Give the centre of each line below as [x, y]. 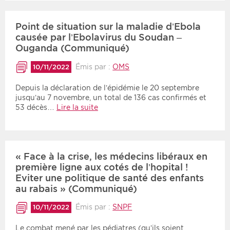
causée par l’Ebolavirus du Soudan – [99, 37]
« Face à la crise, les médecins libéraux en [111, 156]
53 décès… [36, 107]
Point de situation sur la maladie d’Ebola [108, 27]
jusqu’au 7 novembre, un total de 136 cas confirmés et [111, 97]
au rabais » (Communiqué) [76, 188]
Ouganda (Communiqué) [72, 48]
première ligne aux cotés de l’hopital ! [102, 167]
